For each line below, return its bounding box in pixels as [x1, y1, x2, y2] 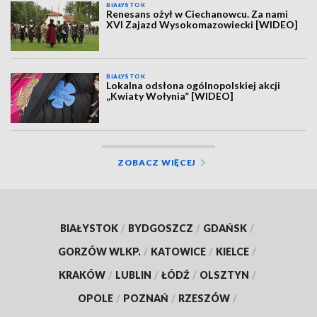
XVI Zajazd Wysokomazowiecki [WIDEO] [106, 18, 299, 30]
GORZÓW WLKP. [58, 245, 141, 258]
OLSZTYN [199, 268, 249, 281]
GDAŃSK [203, 221, 247, 234]
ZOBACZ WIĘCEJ [117, 156, 197, 168]
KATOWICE [151, 245, 206, 258]
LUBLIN [115, 268, 151, 281]
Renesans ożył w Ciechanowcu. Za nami [106, 7, 289, 20]
